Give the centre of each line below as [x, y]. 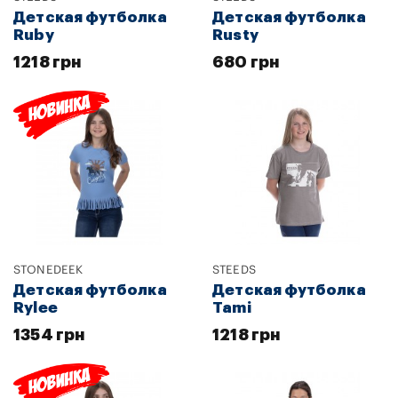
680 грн [246, 62]
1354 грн [49, 334]
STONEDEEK [48, 269]
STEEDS [234, 269]
